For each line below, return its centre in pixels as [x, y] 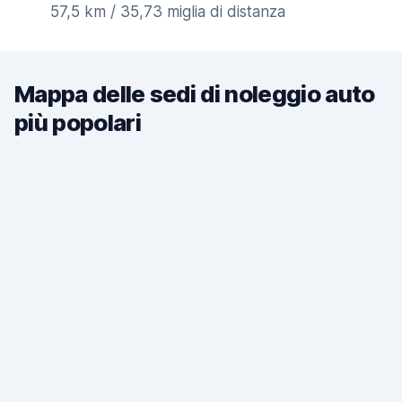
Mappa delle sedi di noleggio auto [195, 94]
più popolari [78, 122]
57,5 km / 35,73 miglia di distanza [168, 12]
